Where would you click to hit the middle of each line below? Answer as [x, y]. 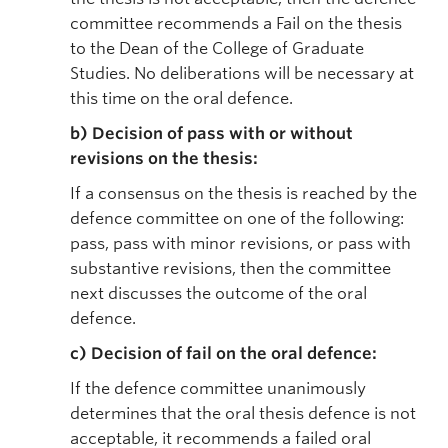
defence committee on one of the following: [239, 218]
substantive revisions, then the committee [230, 268]
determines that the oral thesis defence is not [243, 413]
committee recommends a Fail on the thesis [236, 23]
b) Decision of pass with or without [211, 133]
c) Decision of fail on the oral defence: [223, 353]
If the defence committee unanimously [218, 388]
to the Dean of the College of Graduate [217, 48]
